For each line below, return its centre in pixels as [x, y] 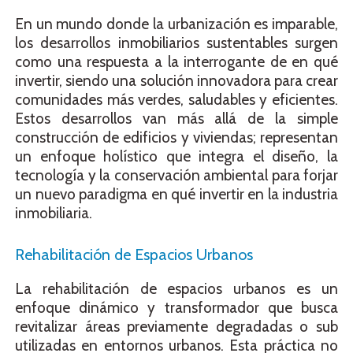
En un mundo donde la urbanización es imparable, [176, 24]
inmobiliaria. [54, 213]
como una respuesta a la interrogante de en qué [176, 61]
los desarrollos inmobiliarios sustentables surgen [176, 43]
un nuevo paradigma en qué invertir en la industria [176, 194]
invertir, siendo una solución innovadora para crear [176, 80]
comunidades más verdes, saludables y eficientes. [176, 99]
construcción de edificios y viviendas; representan [176, 137]
